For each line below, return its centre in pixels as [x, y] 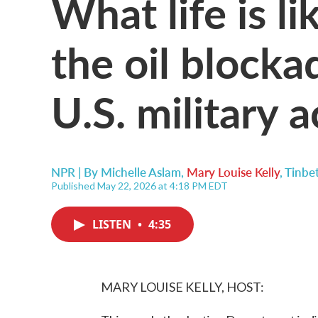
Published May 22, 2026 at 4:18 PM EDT [139, 186]
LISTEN [113, 224]
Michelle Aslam [141, 172]
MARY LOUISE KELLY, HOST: [182, 287]
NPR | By [76, 172]
